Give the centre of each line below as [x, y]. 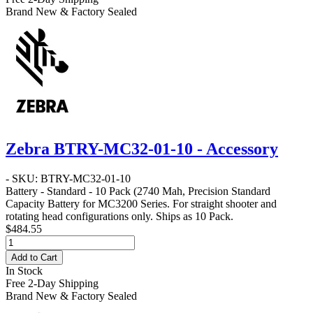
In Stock [24, 270]
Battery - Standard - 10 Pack [68, 191]
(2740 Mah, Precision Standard [201, 191]
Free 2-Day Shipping [52, 283]
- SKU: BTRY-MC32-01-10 [68, 178]
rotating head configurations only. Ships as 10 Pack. [119, 216]
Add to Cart [34, 257]
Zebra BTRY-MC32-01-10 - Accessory [142, 148]
